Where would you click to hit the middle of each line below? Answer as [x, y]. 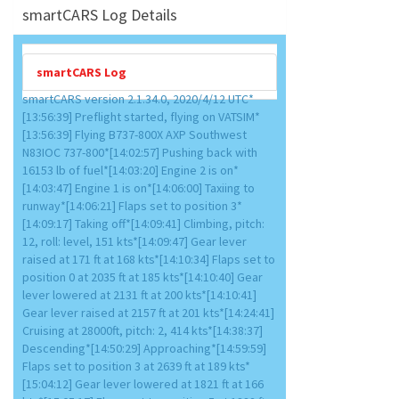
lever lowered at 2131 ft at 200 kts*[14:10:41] [139, 295]
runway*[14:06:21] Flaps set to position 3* [132, 206]
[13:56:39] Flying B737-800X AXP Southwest [134, 134]
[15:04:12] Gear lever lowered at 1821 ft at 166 [143, 384]
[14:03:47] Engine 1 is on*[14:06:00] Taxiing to [138, 188]
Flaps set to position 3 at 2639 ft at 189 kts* [136, 366]
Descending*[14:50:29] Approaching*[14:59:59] [144, 348]
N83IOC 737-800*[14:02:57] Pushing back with [140, 152]
